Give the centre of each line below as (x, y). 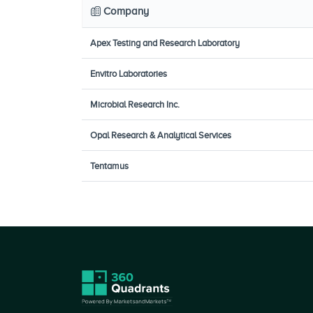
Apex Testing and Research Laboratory (165, 43)
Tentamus (109, 166)
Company (126, 11)
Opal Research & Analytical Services (161, 135)
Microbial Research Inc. (135, 104)
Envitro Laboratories (129, 74)
